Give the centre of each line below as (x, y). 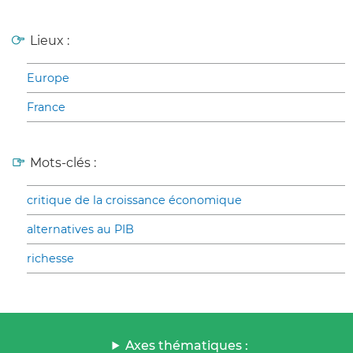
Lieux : (50, 40)
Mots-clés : (63, 162)
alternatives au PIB (80, 229)
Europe (48, 78)
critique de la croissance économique (134, 200)
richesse (50, 258)
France (46, 107)
